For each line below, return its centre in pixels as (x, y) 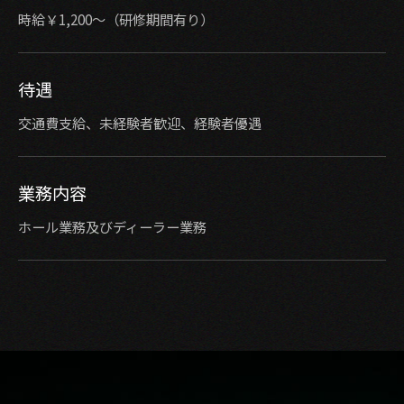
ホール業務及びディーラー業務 (112, 227)
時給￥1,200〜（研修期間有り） (116, 19)
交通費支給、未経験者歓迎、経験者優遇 (140, 123)
